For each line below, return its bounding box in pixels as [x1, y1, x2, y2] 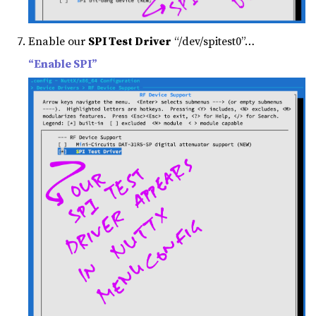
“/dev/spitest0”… [171, 33, 255, 49]
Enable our [28, 33, 88, 49]
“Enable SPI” [28, 55, 97, 71]
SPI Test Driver [88, 33, 171, 49]
